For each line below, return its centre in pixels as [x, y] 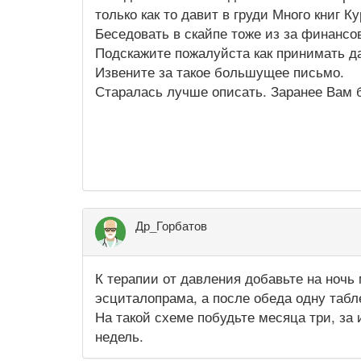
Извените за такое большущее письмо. [220, 72]
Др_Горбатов [171, 226]
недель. [119, 336]
